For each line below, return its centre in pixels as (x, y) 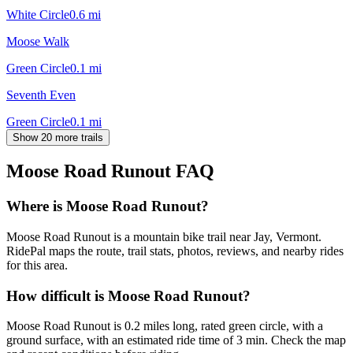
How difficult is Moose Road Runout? (128, 295)
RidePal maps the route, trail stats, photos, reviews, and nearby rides (175, 251)
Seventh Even (41, 95)
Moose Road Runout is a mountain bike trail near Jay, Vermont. (164, 237)
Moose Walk (38, 41)
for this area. (37, 266)
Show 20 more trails (58, 137)
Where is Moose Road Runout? (108, 206)
